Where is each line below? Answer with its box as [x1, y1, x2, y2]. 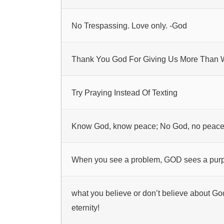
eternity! [71, 203, 99, 212]
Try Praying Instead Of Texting [71, 88, 177, 97]
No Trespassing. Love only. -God [71, 21, 187, 30]
